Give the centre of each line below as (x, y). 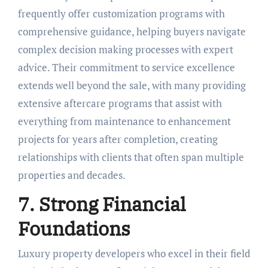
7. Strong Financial (102, 204)
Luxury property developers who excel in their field (134, 254)
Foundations (74, 228)
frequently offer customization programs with (121, 13)
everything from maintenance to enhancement (124, 121)
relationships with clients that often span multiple (131, 157)
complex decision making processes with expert (125, 49)
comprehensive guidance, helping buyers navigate (132, 31)
